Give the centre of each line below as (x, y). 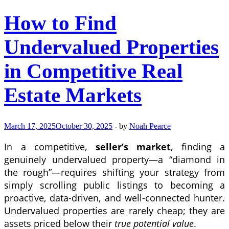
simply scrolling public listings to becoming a (114, 185)
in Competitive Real (93, 72)
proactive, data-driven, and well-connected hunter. (114, 198)
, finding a (198, 147)
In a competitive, (50, 147)
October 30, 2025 (84, 126)
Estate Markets (73, 96)
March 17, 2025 (30, 126)
